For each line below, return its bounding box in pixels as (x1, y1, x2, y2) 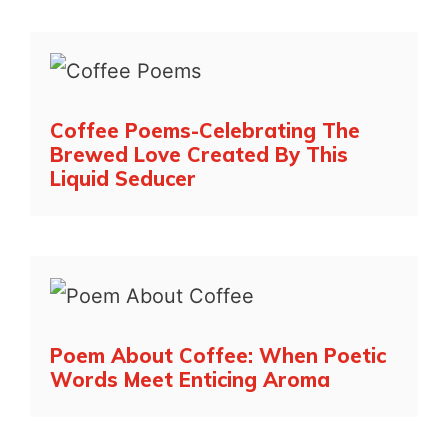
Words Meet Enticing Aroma (50, 366, 330, 392)
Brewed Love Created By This (50, 142, 348, 168)
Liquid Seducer (50, 166, 196, 192)
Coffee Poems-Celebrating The (50, 118, 360, 144)
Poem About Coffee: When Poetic (50, 342, 386, 368)
